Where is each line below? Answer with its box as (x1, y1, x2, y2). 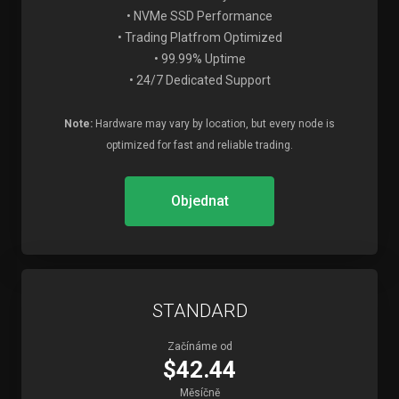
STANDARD (151, 300, 248, 322)
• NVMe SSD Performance (126, 9, 273, 23)
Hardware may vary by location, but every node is (93, 118, 335, 130)
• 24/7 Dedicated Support (128, 73, 271, 87)
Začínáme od (167, 340, 232, 353)
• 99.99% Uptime (153, 52, 246, 66)
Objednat (170, 192, 229, 209)
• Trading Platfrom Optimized (117, 30, 282, 45)
